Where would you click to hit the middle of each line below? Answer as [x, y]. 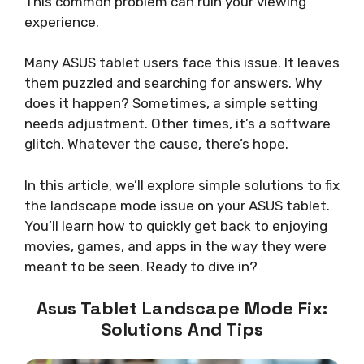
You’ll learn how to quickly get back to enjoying [176, 225]
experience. [62, 22]
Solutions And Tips [182, 329]
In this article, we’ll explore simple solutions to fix [182, 185]
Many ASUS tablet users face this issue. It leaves [182, 63]
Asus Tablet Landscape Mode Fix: [182, 308]
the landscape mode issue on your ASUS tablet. [177, 205]
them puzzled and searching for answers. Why [173, 83]
